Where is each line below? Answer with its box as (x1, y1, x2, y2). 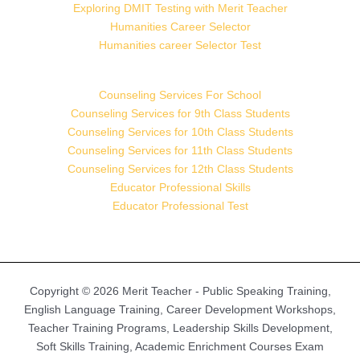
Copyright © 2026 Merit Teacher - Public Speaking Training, (29, 284, 331, 298)
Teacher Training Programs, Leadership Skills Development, (27, 321, 333, 335)
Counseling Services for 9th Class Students (70, 107, 290, 121)
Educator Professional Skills (109, 181, 251, 194)
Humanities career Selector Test (99, 38, 261, 51)
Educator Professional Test (112, 199, 248, 213)
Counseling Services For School (99, 88, 261, 102)
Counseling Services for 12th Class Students (67, 162, 293, 176)
